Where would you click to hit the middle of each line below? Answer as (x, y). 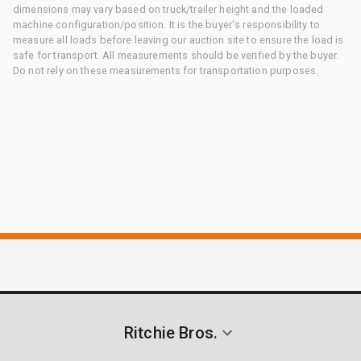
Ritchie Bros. (171, 332)
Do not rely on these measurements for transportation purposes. (166, 70)
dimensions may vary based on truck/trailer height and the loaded (168, 9)
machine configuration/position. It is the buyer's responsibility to (167, 24)
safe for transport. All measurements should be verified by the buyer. (176, 55)
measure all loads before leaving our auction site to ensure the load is (178, 39)
